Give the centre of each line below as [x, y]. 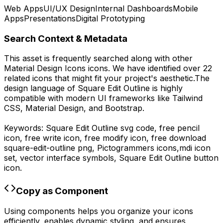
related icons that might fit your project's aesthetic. [99, 78]
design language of [41, 88]
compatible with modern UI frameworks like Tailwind [103, 98]
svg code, [139, 128]
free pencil [179, 128]
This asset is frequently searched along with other [98, 58]
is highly [166, 88]
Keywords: [25, 128]
